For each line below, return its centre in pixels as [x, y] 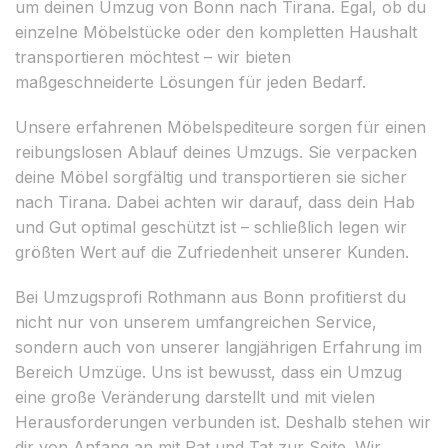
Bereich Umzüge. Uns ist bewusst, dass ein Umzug [208, 371]
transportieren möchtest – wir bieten [153, 56]
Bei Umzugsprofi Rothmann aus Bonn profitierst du [210, 296]
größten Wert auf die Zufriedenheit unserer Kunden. [212, 251]
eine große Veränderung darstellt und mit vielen [195, 396]
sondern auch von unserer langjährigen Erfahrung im [218, 346]
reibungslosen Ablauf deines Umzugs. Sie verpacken [216, 151]
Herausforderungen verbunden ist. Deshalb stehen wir [223, 421]
